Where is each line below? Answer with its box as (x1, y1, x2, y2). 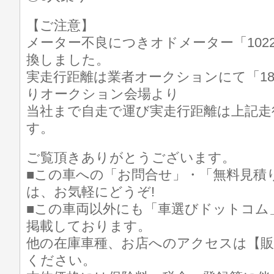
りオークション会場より (26, 86, 179, 102)
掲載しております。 (26, 218, 151, 234)
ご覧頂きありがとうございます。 (26, 150, 235, 165)
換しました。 (26, 52, 109, 67)
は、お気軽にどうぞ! (26, 184, 155, 199)
